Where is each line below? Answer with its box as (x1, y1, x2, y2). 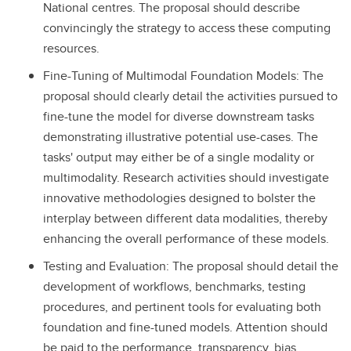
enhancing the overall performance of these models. (43, 230, 329, 248)
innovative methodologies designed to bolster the (43, 189, 316, 208)
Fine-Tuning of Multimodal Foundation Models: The (43, 67, 324, 85)
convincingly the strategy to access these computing (43, 19, 331, 38)
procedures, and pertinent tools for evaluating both (43, 297, 321, 316)
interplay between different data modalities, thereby (43, 209, 327, 228)
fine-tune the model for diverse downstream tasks (43, 107, 314, 126)
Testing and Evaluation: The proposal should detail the (43, 256, 338, 275)
